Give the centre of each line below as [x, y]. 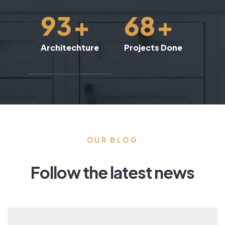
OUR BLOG [113, 140]
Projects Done [153, 48]
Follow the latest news [113, 173]
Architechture [70, 48]
